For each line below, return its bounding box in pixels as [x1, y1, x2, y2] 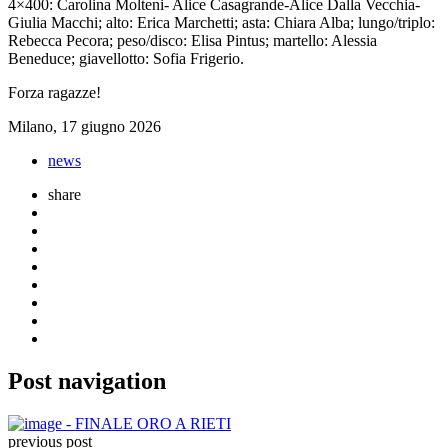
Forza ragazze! [8, 83, 101, 101]
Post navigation [8, 367, 166, 394]
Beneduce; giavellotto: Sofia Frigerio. [8, 49, 244, 67]
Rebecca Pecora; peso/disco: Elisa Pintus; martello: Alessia [8, 31, 377, 49]
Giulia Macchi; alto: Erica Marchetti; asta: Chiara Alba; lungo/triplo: [8, 13, 435, 31]
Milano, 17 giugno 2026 [8, 117, 161, 135]
